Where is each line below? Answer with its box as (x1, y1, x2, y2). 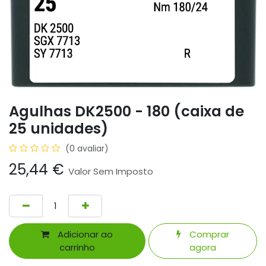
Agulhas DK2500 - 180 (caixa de (9, 100, 244, 122)
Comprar (186, 228, 229, 241)
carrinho (59, 241, 95, 254)
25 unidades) (9, 118, 108, 139)
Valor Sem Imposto (68, 164, 153, 178)
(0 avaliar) (65, 142, 109, 154)
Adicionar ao (55, 228, 113, 241)
